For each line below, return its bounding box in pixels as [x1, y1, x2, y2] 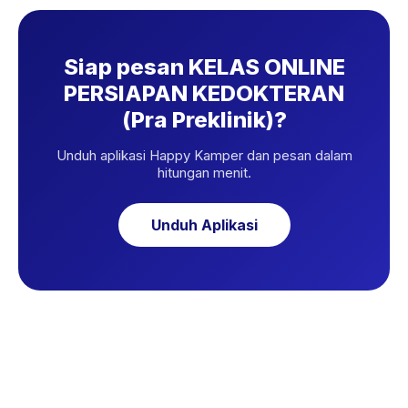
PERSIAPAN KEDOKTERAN [64, 80, 344, 107]
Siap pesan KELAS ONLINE [63, 54, 345, 80]
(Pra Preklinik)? [121, 107, 287, 133]
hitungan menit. [157, 164, 251, 181]
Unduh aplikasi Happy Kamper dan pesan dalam [56, 147, 352, 164]
